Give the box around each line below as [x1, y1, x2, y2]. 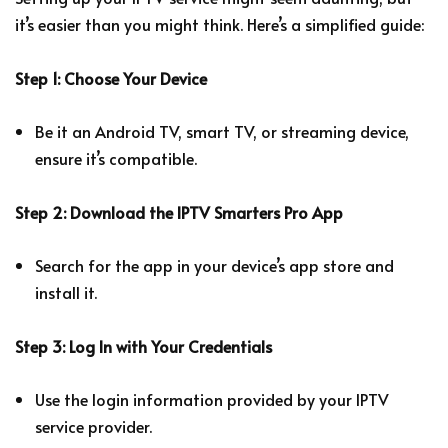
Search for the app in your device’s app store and [35, 253, 394, 276]
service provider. [35, 414, 152, 437]
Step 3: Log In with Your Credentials [15, 334, 272, 357]
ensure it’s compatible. [35, 146, 197, 169]
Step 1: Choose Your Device [15, 66, 207, 89]
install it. [35, 280, 97, 303]
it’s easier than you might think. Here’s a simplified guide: [15, 12, 424, 35]
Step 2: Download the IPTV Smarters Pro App [15, 200, 343, 223]
